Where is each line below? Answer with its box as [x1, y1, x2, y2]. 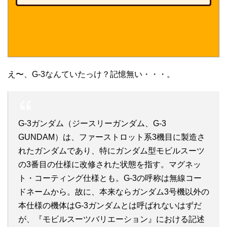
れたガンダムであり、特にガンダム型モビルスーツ [18, 146, 205, 155]
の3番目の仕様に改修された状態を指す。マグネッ [18, 160, 201, 169]
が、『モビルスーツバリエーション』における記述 [18, 215, 205, 223]
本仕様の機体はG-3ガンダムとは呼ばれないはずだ [18, 201, 202, 210]
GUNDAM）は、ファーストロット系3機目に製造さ [18, 133, 205, 141]
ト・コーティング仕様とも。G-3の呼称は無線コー [18, 174, 202, 182]
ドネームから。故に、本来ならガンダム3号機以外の [18, 187, 209, 196]
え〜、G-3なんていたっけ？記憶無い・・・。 [8, 70, 175, 79]
